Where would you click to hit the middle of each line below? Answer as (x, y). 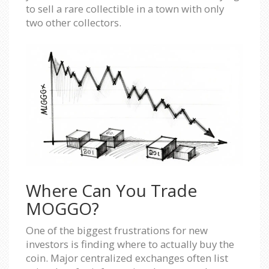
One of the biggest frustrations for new (117, 231)
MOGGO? (62, 209)
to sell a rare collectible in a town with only (125, 8)
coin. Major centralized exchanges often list (127, 258)
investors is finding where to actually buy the (130, 244)
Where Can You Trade (111, 191)
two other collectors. (74, 22)
